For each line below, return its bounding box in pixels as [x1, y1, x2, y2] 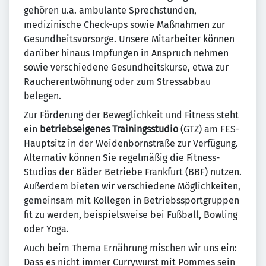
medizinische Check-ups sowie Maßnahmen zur [24, 19, 225, 30]
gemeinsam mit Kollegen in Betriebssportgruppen [24, 195, 239, 206]
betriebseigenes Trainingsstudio [40, 123, 180, 135]
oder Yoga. [24, 223, 69, 235]
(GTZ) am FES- [180, 123, 239, 135]
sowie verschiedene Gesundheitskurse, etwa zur [24, 62, 229, 73]
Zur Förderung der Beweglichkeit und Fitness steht [24, 109, 239, 121]
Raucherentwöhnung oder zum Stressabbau [24, 76, 211, 87]
